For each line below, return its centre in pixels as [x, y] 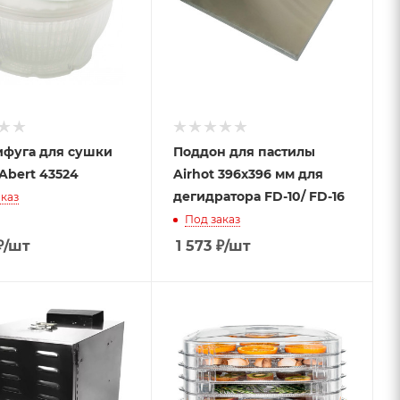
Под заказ [212, 219]
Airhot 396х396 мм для [248, 174]
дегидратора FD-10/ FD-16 [258, 196]
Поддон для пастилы [244, 151]
